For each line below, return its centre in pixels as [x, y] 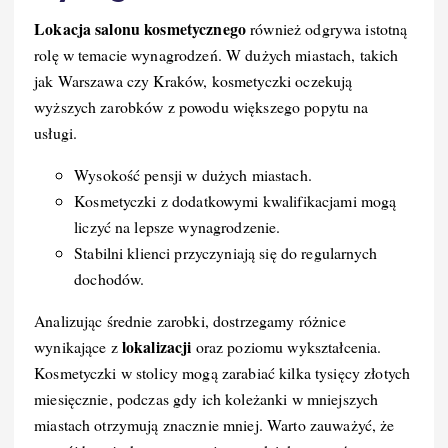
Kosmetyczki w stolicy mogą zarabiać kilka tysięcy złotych [222, 372]
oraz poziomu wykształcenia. [286, 346]
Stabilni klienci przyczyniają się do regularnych [225, 252]
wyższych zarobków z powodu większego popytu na [201, 106]
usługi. [56, 132]
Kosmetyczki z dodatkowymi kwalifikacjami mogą [235, 200]
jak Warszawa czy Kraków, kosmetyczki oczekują [193, 80]
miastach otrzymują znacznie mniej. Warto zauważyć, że [214, 424]
